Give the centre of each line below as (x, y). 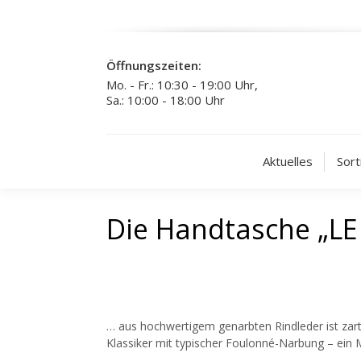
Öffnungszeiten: (154, 65)
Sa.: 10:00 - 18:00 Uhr (166, 100)
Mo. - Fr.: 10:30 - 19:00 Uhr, (182, 85)
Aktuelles (287, 161)
